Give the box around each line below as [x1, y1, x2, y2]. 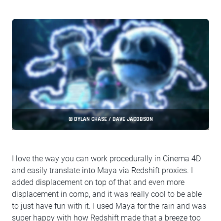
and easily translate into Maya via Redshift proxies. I [12, 166, 193, 176]
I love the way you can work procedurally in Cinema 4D [12, 154, 201, 164]
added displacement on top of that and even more [12, 178, 184, 187]
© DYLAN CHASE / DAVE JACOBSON [68, 115, 153, 123]
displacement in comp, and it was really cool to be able [12, 189, 202, 199]
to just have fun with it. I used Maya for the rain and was [12, 201, 206, 211]
